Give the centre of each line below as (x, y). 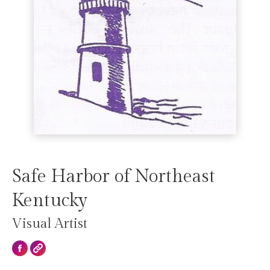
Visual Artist (50, 223)
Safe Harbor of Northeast (114, 176)
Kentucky (50, 200)
